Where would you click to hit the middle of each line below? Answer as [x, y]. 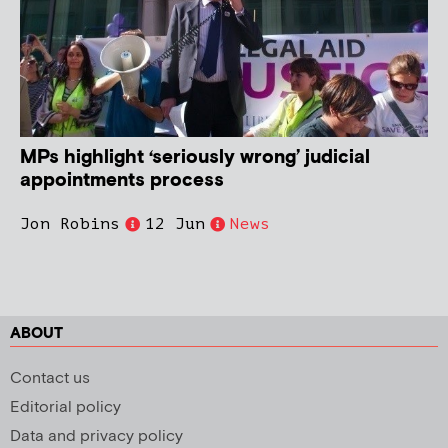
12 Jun [175, 224]
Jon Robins [70, 224]
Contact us [50, 379]
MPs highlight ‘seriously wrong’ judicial [195, 158]
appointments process [122, 181]
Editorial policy [65, 408]
